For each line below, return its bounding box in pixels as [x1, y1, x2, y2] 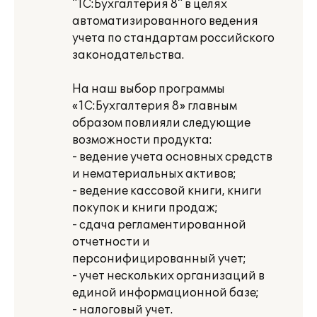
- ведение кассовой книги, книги [72, 184, 262, 198]
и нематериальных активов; [72, 167, 236, 181]
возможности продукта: [72, 133, 212, 147]
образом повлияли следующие [72, 116, 250, 130]
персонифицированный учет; [72, 252, 246, 266]
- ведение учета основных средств [72, 150, 272, 164]
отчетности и [72, 235, 150, 249]
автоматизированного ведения [72, 14, 258, 28]
